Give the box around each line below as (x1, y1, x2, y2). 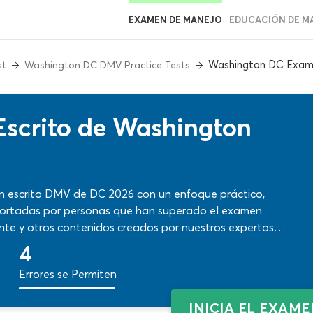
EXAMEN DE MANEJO (129, 14, 222, 25)
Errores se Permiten (19, 267, 117, 281)
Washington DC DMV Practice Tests (24, 59, 190, 71)
